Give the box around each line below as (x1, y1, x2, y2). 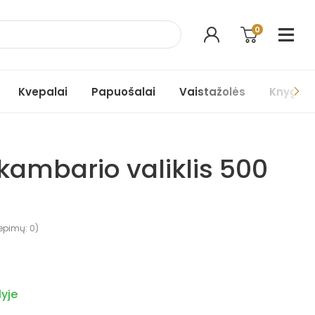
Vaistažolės (179, 84, 245, 99)
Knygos (269, 84, 311, 99)
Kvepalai (18, 84, 67, 99)
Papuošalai (91, 84, 155, 99)
